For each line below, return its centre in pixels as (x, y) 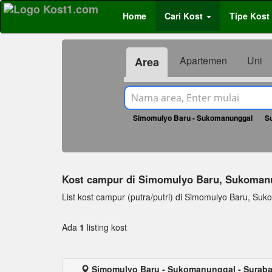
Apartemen (203, 60)
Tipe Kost (250, 16)
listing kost (106, 227)
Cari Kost (184, 16)
